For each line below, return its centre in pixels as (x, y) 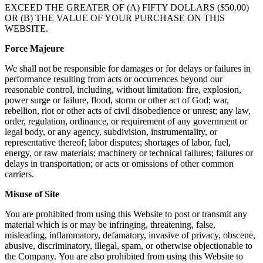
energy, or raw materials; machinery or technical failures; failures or (129, 153)
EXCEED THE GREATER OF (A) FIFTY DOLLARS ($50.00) (127, 7)
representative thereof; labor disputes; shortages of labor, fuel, (118, 142)
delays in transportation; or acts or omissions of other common (119, 163)
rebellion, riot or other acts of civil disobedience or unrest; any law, (128, 110)
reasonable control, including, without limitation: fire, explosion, (123, 89)
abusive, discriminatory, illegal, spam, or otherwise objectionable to (129, 245)
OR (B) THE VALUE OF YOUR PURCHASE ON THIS (115, 18)
